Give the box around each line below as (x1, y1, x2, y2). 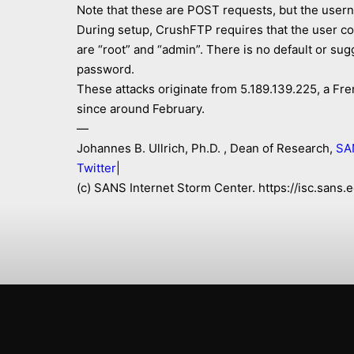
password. (77, 62, 134, 77)
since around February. (77, 101, 205, 116)
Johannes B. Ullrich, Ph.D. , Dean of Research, (77, 141, 336, 156)
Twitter (77, 160, 116, 175)
